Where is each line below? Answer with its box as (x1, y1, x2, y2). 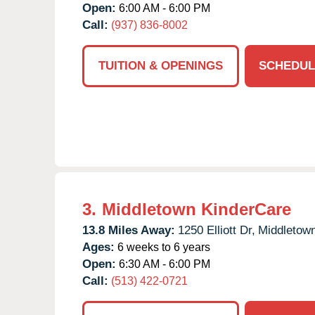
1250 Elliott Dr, (178, 223, 255, 237)
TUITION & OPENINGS (98, 58, 223, 72)
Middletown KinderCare (102, 199, 291, 219)
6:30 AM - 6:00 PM (116, 257, 210, 270)
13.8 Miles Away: (82, 223, 175, 237)
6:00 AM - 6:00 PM (116, 1, 210, 14)
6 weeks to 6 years (115, 240, 210, 253)
